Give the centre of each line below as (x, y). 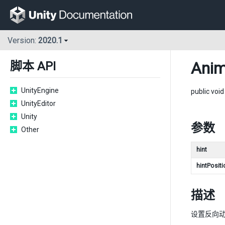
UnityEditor (38, 103)
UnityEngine (40, 90)
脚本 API (33, 66)
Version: (23, 41)
